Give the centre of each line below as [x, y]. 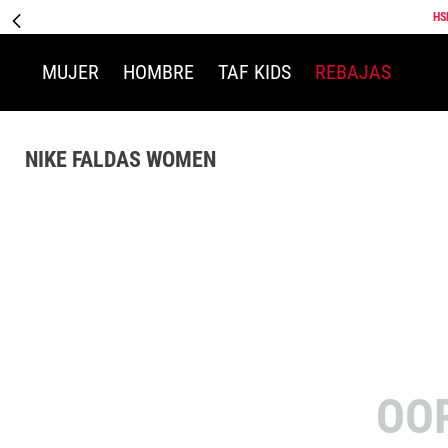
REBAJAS [353, 72]
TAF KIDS [254, 72]
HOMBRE [158, 72]
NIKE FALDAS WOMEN [120, 159]
